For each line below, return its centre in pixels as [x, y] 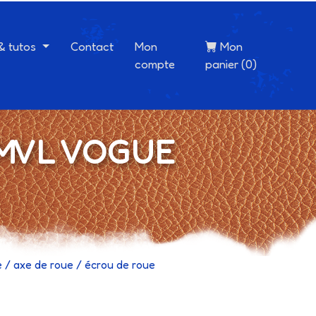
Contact [92, 46]
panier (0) [231, 64]
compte [154, 64]
